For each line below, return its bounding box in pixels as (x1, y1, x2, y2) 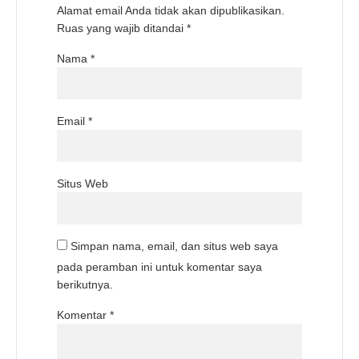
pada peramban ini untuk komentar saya (57, 260, 262, 274)
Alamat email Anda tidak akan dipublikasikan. (57, 4, 284, 18)
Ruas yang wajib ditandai (57, 22, 187, 35)
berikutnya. (57, 278, 113, 292)
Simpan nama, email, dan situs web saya (71, 240, 278, 253)
